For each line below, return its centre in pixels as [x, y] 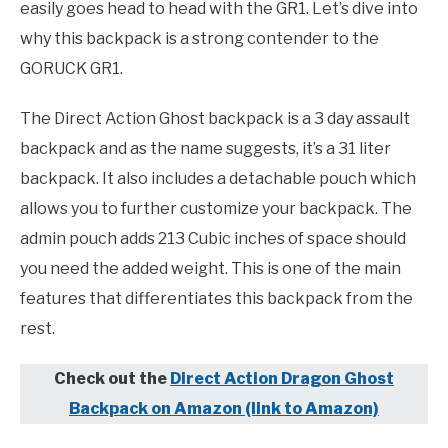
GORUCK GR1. [71, 68]
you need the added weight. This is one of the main [210, 268]
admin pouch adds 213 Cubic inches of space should [213, 238]
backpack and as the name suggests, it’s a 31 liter [205, 148]
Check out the [112, 378]
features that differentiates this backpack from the [216, 298]
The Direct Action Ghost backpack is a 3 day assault [215, 118]
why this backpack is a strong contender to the [199, 38]
